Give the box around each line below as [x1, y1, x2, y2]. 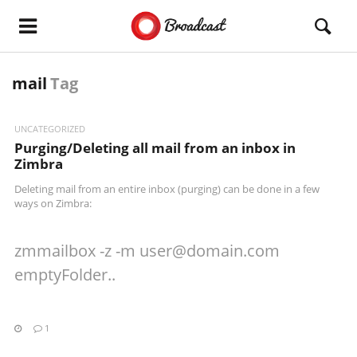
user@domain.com [139, 240, 280, 261]
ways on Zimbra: [14, 196, 92, 210]
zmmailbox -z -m [14, 240, 139, 261]
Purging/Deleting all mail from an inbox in [14, 139, 296, 157]
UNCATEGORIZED [14, 123, 85, 135]
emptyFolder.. [14, 264, 116, 285]
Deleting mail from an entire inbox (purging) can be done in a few [14, 182, 320, 196]
